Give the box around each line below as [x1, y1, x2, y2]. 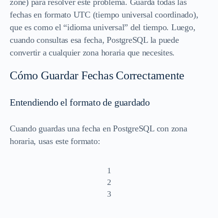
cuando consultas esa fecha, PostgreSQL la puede [10, 35, 179, 45]
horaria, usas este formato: [10, 136, 100, 146]
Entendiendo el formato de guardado [10, 96, 150, 108]
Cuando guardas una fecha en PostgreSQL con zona [10, 123, 187, 133]
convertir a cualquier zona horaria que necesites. [10, 47, 175, 57]
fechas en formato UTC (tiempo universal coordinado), [10, 9, 199, 19]
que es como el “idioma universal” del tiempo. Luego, [10, 22, 196, 32]
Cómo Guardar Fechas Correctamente [10, 69, 185, 82]
